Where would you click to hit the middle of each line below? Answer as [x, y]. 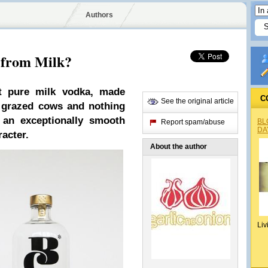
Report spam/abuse [193, 122]
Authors [99, 15]
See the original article [197, 101]
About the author [179, 147]
